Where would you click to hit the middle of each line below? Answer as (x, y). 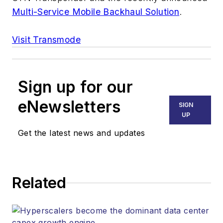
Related (39, 183)
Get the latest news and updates (82, 133)
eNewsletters (69, 107)
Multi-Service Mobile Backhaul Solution (96, 12)
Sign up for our (75, 87)
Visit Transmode (46, 40)
